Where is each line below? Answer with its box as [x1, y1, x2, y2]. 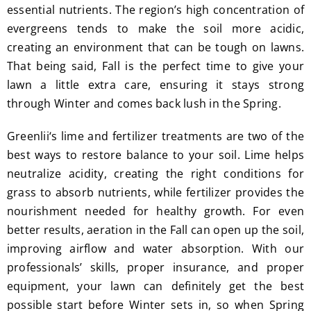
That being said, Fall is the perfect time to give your [6, 58, 305, 74]
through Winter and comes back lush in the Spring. [6, 95, 281, 111]
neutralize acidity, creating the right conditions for [6, 165, 305, 181]
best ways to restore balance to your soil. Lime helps [6, 146, 305, 162]
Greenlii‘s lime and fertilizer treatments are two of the [6, 128, 305, 144]
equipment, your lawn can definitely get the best [6, 278, 305, 294]
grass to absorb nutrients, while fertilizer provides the [6, 184, 305, 200]
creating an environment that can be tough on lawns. [6, 39, 305, 55]
